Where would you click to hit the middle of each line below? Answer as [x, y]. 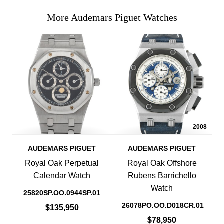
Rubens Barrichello [162, 176]
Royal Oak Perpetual [62, 163]
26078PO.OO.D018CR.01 [163, 206]
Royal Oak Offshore [162, 163]
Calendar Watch [62, 176]
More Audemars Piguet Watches [112, 18]
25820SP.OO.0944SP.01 [62, 193]
